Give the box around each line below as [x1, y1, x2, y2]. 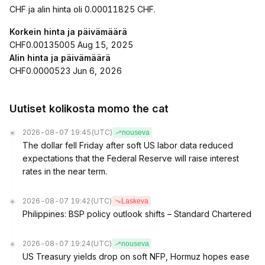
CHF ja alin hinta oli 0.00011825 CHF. [9, 4, 156, 14]
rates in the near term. [22, 166, 107, 176]
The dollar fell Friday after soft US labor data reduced [22, 140, 233, 150]
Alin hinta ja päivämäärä [9, 53, 111, 63]
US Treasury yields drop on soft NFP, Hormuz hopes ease [22, 251, 250, 261]
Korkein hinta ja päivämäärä [9, 27, 127, 37]
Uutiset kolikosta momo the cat [9, 102, 169, 115]
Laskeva [121, 197, 148, 205]
